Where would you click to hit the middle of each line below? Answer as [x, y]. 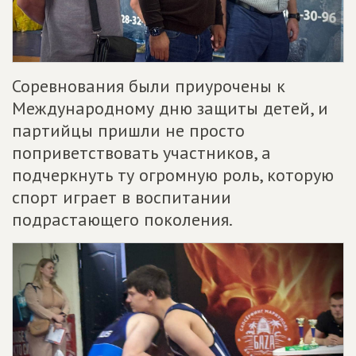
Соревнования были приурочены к [149, 86]
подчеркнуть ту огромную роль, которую [173, 175]
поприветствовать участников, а [141, 153]
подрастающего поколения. [122, 219]
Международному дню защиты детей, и [170, 108]
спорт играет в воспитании [122, 197]
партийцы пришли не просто [128, 130]
